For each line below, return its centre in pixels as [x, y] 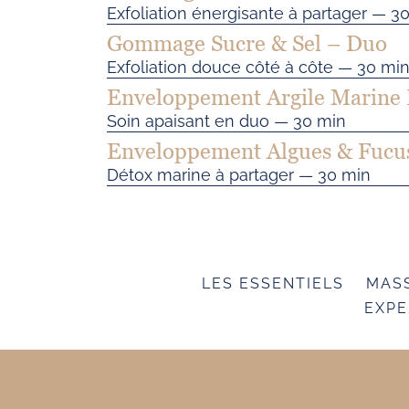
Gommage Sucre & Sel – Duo [247, 43]
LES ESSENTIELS [273, 283]
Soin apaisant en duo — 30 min [226, 121]
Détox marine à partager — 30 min [239, 174]
